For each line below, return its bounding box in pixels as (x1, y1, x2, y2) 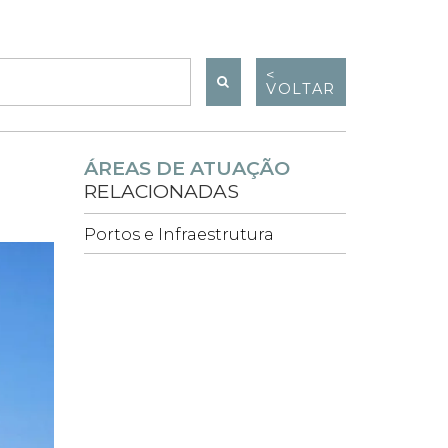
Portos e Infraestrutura (83, 225, 274, 245)
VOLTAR (266, 80, 336, 99)
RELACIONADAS (83, 179, 239, 204)
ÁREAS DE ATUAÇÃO (83, 156, 290, 181)
